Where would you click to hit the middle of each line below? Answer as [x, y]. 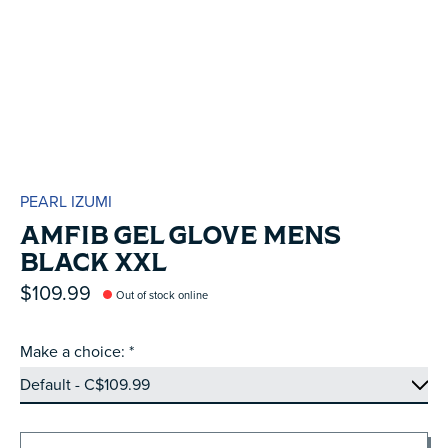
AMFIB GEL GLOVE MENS [180, 234]
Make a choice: [74, 352]
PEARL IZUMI [66, 201]
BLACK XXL [93, 261]
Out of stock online [162, 294]
